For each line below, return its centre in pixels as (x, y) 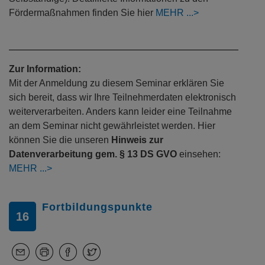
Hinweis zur (137, 140)
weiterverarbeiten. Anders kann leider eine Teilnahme (120, 112)
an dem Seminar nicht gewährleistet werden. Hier (112, 126)
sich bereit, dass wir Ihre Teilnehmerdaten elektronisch (122, 98)
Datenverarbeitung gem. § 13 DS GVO (93, 154)
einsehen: (199, 154)
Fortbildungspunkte (97, 207)
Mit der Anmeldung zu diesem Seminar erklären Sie (117, 83)
